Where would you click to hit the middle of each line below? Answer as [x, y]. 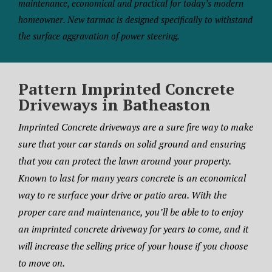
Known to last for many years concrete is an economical [132, 178]
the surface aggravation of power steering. [99, 36]
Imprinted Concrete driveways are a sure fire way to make [136, 127]
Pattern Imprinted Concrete [126, 89]
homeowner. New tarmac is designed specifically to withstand [135, 20]
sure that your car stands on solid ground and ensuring [132, 144]
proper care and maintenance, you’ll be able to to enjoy [131, 212]
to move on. [42, 263]
